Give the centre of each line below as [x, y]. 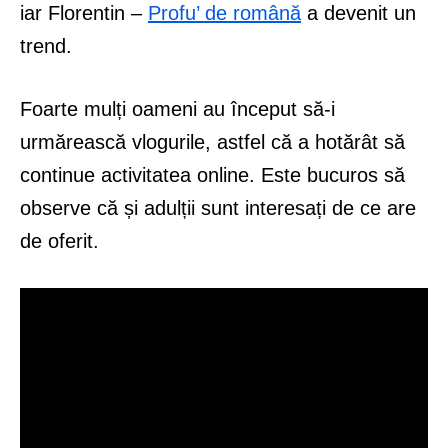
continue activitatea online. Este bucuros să [212, 175]
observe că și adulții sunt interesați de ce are [218, 208]
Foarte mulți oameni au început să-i [177, 109]
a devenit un [358, 13]
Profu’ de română [224, 13]
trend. [46, 46]
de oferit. [59, 241]
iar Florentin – [84, 13]
